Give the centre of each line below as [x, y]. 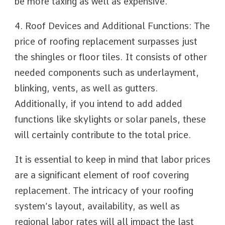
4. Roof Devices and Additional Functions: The [112, 26]
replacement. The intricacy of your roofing [104, 191]
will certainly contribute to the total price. [103, 135]
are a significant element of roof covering [102, 175]
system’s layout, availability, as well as [97, 206]
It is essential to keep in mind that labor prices [113, 159]
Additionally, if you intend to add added [98, 104]
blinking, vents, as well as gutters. [86, 88]
